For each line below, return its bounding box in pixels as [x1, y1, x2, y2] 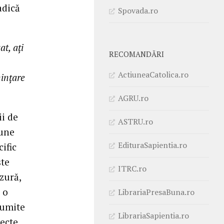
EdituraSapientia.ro [118, 139, 187, 150]
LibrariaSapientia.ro [118, 209, 189, 221]
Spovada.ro [118, 4, 158, 16]
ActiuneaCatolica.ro [118, 68, 188, 80]
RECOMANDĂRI [109, 49, 164, 59]
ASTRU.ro [118, 115, 153, 127]
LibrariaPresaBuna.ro [118, 186, 194, 197]
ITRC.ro [118, 162, 146, 174]
